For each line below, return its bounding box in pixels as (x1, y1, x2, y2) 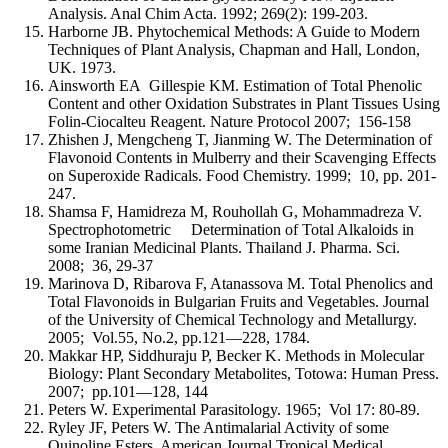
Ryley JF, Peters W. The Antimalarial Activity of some (48, 418, 389, 436)
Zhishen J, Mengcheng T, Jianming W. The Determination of (48, 130, 432, 148)
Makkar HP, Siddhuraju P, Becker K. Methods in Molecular (48, 346, 424, 364)
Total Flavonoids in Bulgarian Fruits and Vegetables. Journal (48, 292, 429, 310)
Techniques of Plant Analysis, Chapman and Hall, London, (48, 40, 420, 58)
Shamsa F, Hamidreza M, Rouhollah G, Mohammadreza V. (48, 202, 422, 220)
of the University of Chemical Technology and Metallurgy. (48, 310, 417, 328)
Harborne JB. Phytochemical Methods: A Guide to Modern (48, 22, 420, 40)
